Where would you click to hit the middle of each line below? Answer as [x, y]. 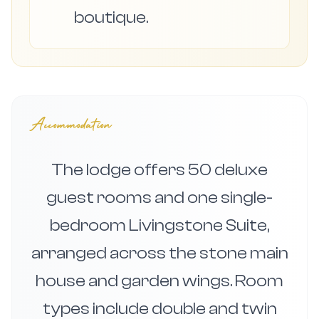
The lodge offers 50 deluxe [159, 170]
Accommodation [71, 126]
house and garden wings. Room [159, 281]
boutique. [111, 17]
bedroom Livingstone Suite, [159, 225]
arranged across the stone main [159, 253]
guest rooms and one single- [159, 198]
